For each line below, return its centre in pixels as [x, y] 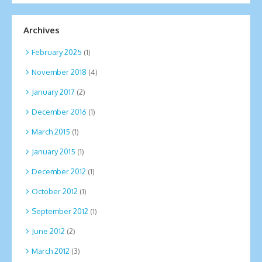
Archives [42, 30]
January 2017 [53, 92]
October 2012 [55, 191]
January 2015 [54, 151]
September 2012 [60, 211]
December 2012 [59, 171]
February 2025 [57, 52]
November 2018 [59, 72]
